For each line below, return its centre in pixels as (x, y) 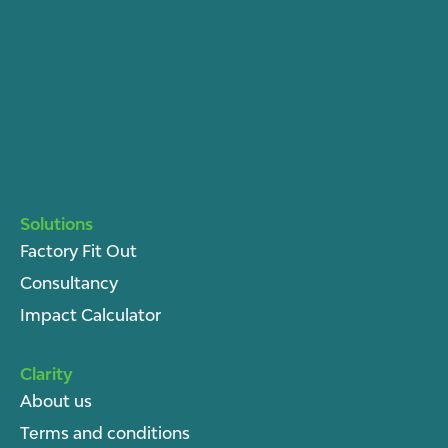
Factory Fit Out (78, 250)
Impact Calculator (90, 314)
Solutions (56, 223)
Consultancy (69, 282)
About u (52, 400)
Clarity (46, 373)
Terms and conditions (105, 432)
